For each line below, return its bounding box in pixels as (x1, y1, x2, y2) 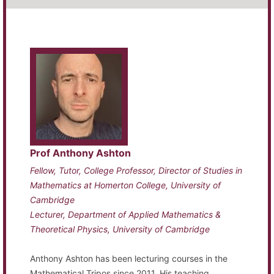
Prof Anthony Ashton (30, 146, 131, 159)
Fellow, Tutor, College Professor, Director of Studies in (30, 165, 243, 176)
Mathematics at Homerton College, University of (30, 179, 221, 190)
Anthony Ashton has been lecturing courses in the (30, 253, 228, 264)
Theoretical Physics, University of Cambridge (30, 223, 210, 234)
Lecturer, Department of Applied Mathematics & (30, 209, 221, 220)
